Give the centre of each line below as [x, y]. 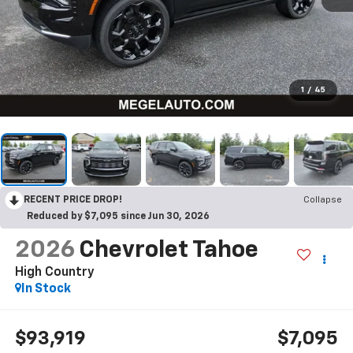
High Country [54, 273]
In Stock [46, 290]
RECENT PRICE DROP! [73, 201]
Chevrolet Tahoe [168, 251]
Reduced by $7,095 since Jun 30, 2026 [118, 217]
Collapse [323, 201]
